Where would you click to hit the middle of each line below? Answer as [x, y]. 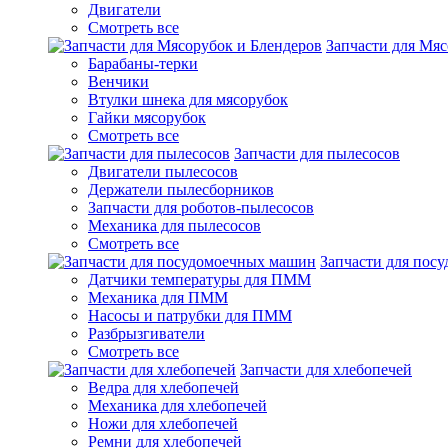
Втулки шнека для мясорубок [188, 99]
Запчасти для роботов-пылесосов [201, 207]
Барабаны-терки [143, 63]
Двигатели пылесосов [163, 171]
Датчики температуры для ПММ [199, 279]
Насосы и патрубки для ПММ [190, 315]
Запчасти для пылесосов [317, 153]
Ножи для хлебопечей [163, 423]
